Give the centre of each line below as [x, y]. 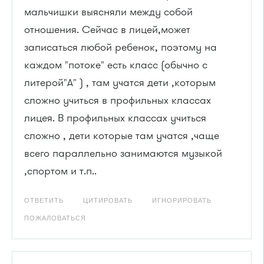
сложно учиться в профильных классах [118, 100]
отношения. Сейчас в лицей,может [107, 29]
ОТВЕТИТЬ [44, 200]
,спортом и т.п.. [60, 171]
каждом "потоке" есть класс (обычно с [116, 65]
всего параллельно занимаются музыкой [123, 153]
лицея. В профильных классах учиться [115, 118]
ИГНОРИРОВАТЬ [182, 200]
